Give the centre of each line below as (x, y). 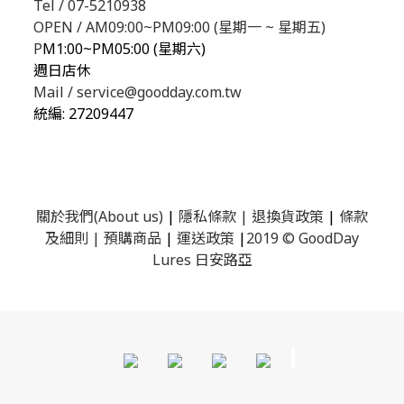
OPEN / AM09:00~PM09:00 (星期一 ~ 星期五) (179, 28)
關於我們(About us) (101, 217)
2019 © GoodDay (303, 239)
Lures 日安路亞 (202, 260)
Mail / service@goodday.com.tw (138, 92)
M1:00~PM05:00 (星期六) (124, 49)
